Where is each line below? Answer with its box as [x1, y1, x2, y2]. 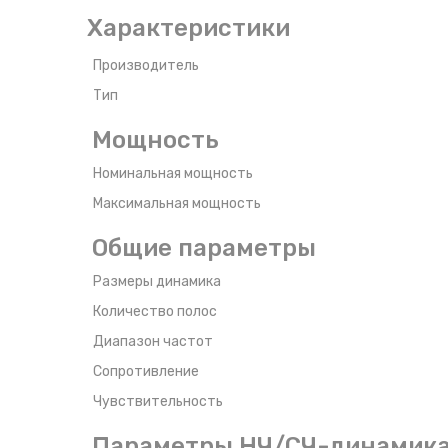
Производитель [93, 56, 199, 74]
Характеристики [87, 13, 290, 42]
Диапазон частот [93, 332, 213, 350]
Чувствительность [93, 392, 223, 410]
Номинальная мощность [93, 164, 253, 182]
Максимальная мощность [93, 194, 261, 212]
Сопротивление [93, 362, 199, 380]
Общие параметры [92, 233, 316, 262]
